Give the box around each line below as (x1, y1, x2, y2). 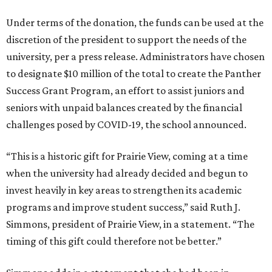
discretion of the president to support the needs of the (6, 33, 246, 46)
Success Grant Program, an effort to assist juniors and (6, 84, 245, 97)
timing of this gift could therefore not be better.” (6, 235, 222, 248)
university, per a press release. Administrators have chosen (6, 50, 265, 63)
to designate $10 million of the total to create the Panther (6, 67, 261, 80)
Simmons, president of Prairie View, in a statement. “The (6, 218, 254, 231)
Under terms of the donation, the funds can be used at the (6, 16, 263, 29)
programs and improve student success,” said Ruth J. (6, 201, 240, 214)
